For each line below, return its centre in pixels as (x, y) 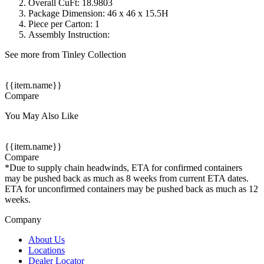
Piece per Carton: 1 (64, 24)
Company (23, 220)
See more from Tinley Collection (65, 55)
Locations (47, 250)
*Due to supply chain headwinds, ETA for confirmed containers (123, 168)
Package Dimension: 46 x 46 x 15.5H (98, 14)
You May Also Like (42, 116)
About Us (47, 240)
